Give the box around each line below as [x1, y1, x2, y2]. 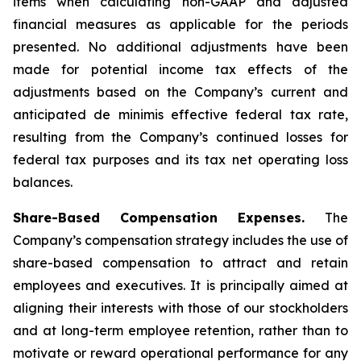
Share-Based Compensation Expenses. [13, 210, 325, 226]
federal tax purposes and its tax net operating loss [13, 151, 348, 168]
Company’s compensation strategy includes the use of [13, 232, 348, 248]
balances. [13, 174, 73, 190]
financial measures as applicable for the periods [13, 16, 348, 32]
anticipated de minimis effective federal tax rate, [13, 106, 348, 122]
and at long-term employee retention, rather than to [13, 322, 348, 338]
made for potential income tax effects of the [13, 61, 348, 77]
